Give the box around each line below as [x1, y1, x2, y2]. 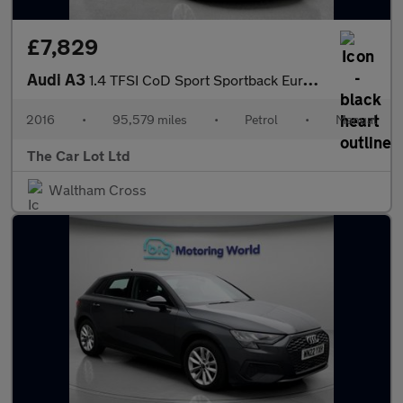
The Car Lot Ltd [27, 147, 130, 164]
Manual [336, 112, 377, 127]
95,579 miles [112, 112, 187, 127]
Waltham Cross [49, 181, 147, 198]
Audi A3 [27, 69, 89, 89]
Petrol [245, 112, 278, 127]
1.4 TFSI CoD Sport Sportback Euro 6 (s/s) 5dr [89, 71, 303, 88]
